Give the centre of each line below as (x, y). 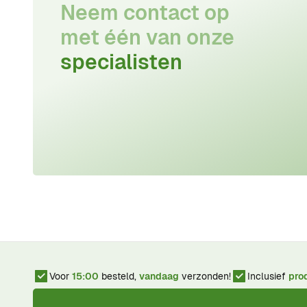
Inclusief (268, 276)
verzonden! (205, 276)
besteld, (119, 276)
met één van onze (147, 37)
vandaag (159, 276)
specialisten (121, 62)
